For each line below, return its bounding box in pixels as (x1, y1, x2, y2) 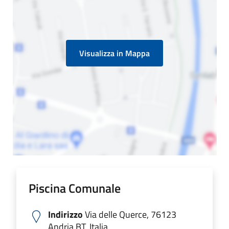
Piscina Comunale (29, 179, 121, 197)
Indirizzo (48, 208, 83, 221)
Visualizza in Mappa (79, 47, 150, 59)
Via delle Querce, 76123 (83, 208, 176, 221)
